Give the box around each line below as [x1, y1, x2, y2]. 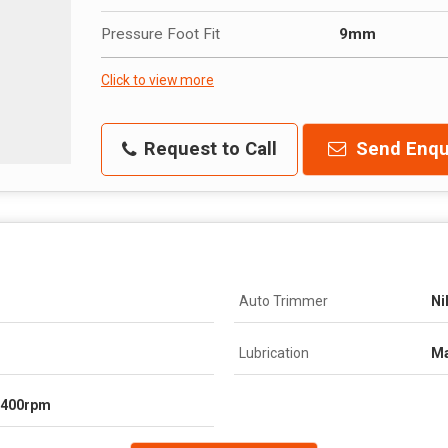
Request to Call [139, 137, 277, 160]
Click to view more [101, 71, 214, 88]
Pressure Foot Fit [101, 24, 220, 43]
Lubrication [239, 344, 309, 361]
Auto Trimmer [239, 292, 328, 309]
